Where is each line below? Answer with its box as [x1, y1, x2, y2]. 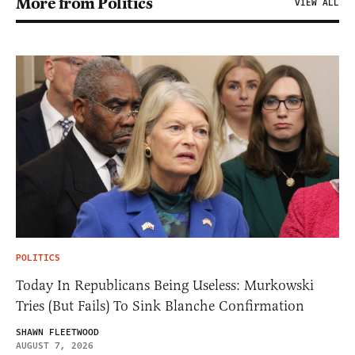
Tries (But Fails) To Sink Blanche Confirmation [16, 296, 304, 315]
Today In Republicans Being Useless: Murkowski [16, 276, 314, 294]
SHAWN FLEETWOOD [16, 325, 99, 339]
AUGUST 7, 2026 [16, 338, 94, 353]
